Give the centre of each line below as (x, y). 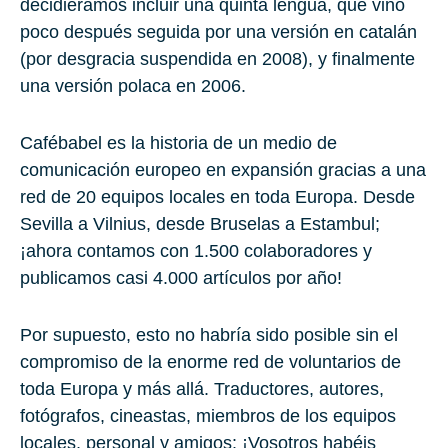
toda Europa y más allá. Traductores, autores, (202, 388)
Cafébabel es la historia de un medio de (178, 142)
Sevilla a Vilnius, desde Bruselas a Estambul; (200, 223)
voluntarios (332, 361)
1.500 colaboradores (276, 250)
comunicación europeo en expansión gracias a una (223, 169)
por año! (306, 277)
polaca (144, 85)
